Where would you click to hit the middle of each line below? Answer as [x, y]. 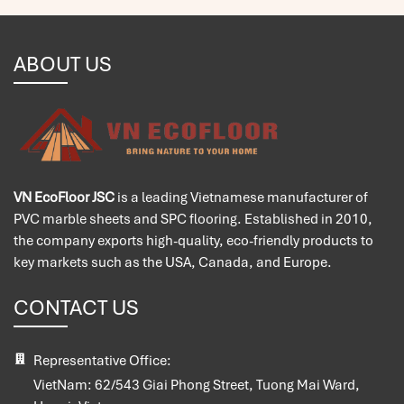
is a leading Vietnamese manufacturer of [241, 197]
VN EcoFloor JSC [64, 197]
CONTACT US [76, 307]
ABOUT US [63, 64]
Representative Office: [102, 360]
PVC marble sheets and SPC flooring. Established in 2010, [193, 219]
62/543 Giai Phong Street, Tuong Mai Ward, [226, 385]
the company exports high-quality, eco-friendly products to [193, 240]
